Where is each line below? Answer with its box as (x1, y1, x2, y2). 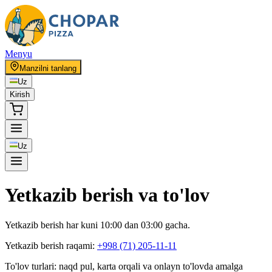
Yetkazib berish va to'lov (5, 184, 209, 206)
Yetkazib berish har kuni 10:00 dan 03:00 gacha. (5, 219, 190, 230)
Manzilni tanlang (19, 64, 76, 73)
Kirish (10, 90, 30, 100)
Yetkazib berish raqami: (5, 240, 97, 251)
